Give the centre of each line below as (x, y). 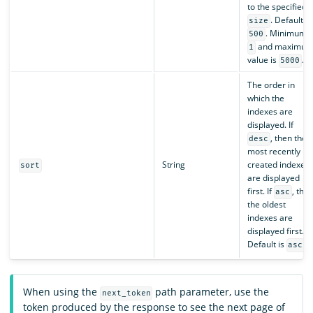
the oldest (266, 205)
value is (263, 60)
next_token (126, 293)
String (173, 165)
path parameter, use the (211, 292)
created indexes (278, 165)
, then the (288, 138)
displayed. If (270, 125)
